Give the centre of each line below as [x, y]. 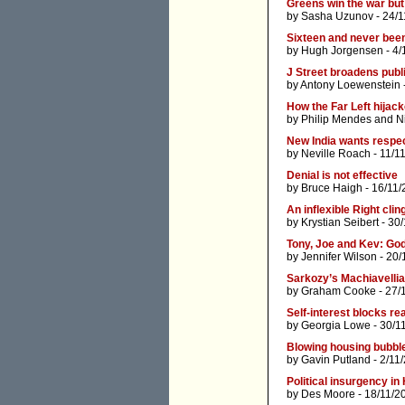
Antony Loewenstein [350, 85]
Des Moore [328, 395]
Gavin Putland [336, 360]
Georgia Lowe [336, 326]
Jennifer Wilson [339, 257]
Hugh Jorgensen [342, 51]
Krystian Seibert [340, 223]
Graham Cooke [339, 292]
